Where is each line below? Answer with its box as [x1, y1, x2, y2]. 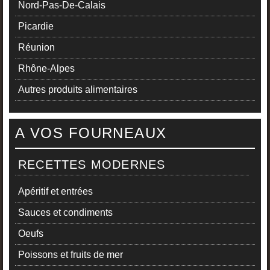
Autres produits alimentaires [18, 84, 137, 95]
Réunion [18, 42, 55, 53]
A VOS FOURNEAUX [15, 125, 167, 142]
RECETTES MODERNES [18, 158, 166, 172]
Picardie [18, 21, 54, 32]
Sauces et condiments [18, 207, 113, 218]
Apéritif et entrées [18, 186, 93, 197]
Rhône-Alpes [18, 63, 75, 74]
